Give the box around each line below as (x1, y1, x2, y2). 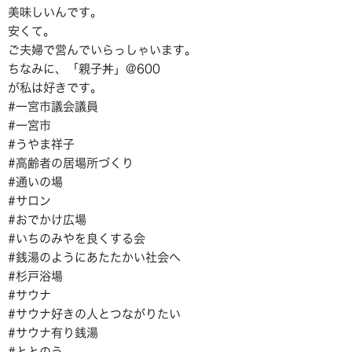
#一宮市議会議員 (8, 101, 98, 113)
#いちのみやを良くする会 (8, 233, 145, 245)
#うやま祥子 (8, 138, 75, 151)
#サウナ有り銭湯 (8, 327, 98, 339)
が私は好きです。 (8, 82, 102, 94)
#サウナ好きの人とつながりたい (8, 308, 181, 321)
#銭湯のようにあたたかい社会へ (8, 251, 181, 264)
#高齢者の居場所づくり (8, 157, 134, 170)
